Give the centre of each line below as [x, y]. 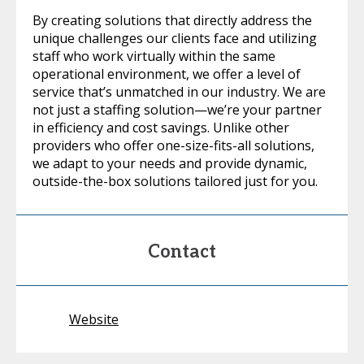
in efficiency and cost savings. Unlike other [161, 128]
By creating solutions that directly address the [172, 20]
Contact [182, 252]
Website [94, 319]
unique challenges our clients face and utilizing [175, 38]
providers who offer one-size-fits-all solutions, [173, 145]
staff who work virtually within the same [154, 56]
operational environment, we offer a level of [167, 74]
